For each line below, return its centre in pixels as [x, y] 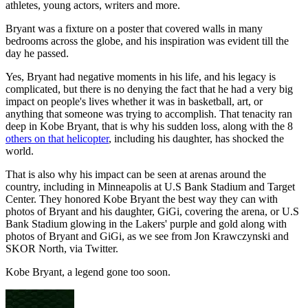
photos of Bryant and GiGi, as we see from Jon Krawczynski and [147, 236]
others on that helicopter [57, 139]
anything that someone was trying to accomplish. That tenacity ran [149, 114]
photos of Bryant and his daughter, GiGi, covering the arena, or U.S [152, 212]
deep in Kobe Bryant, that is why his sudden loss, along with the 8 [149, 126]
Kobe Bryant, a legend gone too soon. [88, 272]
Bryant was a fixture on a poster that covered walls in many [134, 29]
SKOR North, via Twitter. [62, 249]
